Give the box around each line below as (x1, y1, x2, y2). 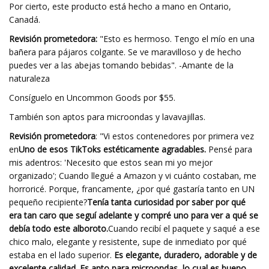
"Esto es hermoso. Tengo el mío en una (97, 33, 255, 44)
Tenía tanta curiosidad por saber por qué (87, 196, 246, 208)
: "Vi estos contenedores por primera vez (95, 130, 254, 142)
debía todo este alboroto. (9, 223, 108, 234)
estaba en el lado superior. (9, 249, 112, 261)
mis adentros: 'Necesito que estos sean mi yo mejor (9, 157, 213, 168)
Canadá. (9, 14, 40, 25)
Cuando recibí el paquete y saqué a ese (108, 223, 260, 234)
